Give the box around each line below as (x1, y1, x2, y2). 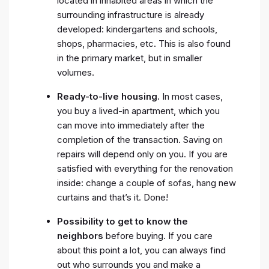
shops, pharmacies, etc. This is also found (57, 37, 231, 49)
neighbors (57, 229, 103, 241)
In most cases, (160, 90, 223, 102)
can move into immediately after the (57, 119, 205, 131)
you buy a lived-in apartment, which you (57, 104, 220, 116)
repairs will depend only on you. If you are (57, 148, 228, 160)
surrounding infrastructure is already (57, 8, 204, 20)
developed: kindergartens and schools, (57, 23, 217, 35)
